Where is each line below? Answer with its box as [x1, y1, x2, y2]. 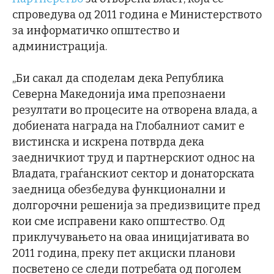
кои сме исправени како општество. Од [12, 214, 225, 228]
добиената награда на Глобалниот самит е [12, 119, 245, 133]
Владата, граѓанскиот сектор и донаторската [12, 166, 254, 180]
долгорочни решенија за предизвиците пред [12, 198, 261, 212]
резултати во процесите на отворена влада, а [12, 103, 257, 117]
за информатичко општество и [12, 23, 180, 37]
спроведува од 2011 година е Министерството [12, 7, 262, 21]
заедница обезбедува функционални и [12, 182, 226, 196]
